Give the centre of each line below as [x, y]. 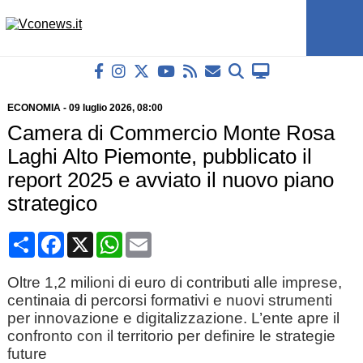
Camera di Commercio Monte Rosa [171, 133]
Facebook [92, 238]
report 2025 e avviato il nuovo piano [170, 180]
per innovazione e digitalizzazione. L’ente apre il [173, 318]
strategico [52, 203]
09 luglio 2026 [100, 108]
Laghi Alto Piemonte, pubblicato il [159, 156]
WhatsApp [152, 238]
